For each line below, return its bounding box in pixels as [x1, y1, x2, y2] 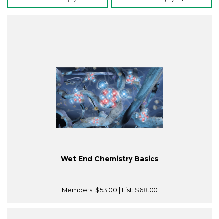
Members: [61, 186, 95, 194]
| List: [117, 186, 135, 194]
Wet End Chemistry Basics [61, 154, 158, 164]
